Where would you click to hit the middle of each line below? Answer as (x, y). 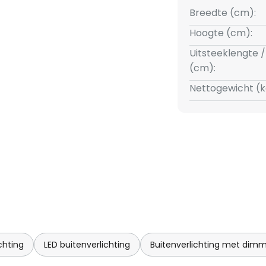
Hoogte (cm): (221, 33)
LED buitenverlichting (87, 245)
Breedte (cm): (222, 13)
